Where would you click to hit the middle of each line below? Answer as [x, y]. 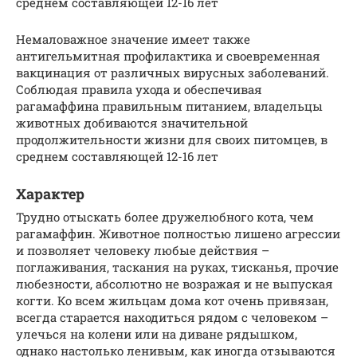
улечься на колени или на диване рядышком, [157, 334]
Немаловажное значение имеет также [133, 39]
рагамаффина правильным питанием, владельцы [169, 106]
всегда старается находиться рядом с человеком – [172, 318]
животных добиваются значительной [132, 123]
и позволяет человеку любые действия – [143, 251]
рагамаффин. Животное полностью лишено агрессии [178, 234]
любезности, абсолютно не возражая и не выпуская [175, 284]
